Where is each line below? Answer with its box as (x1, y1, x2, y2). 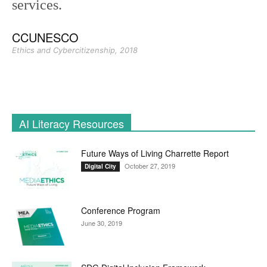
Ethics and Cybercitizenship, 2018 (12, 45, 138, 55)
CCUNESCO (12, 29, 79, 46)
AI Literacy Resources (19, 116, 124, 131)
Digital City (85, 162, 116, 170)
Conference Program (81, 204, 160, 216)
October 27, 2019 (125, 161, 175, 170)
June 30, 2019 (81, 218, 122, 228)
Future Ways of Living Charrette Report (81, 147, 229, 159)
